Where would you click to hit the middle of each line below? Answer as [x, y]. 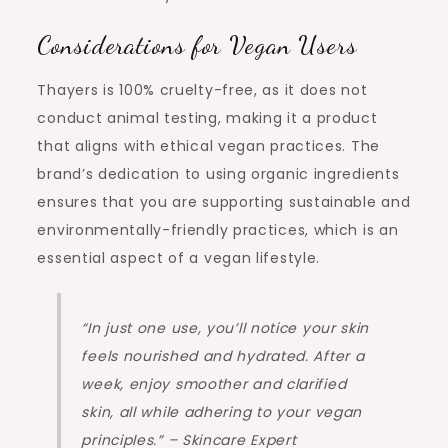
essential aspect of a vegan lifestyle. [179, 258]
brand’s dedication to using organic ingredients [218, 174]
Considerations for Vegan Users [197, 45]
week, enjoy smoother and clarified [214, 384]
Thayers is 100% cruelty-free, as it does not [202, 90]
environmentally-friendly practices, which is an [218, 230]
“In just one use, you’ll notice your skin [225, 328]
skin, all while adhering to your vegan [222, 412]
